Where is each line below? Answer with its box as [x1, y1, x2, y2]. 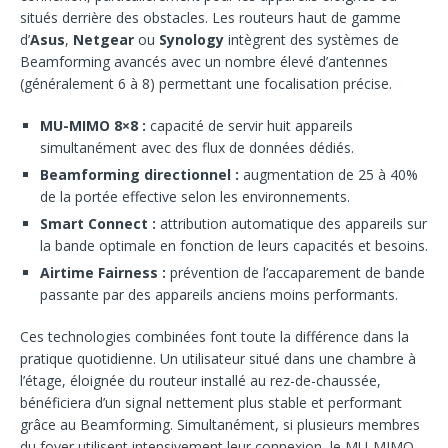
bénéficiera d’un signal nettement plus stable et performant [20, 393, 402, 413]
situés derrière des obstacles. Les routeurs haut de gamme [20, 8, 401, 28]
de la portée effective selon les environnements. [40, 187, 350, 207]
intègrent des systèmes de [224, 30, 399, 50]
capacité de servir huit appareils [146, 116, 353, 136]
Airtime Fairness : [40, 263, 166, 283]
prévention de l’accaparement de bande [166, 263, 425, 283]
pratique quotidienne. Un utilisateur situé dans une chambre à [20, 349, 416, 369]
